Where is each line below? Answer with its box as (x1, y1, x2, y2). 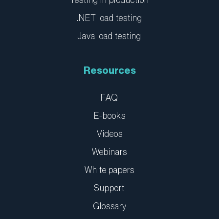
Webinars (92, 148, 127, 157)
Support (94, 184, 125, 193)
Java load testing (78, 32, 141, 41)
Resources (83, 66, 136, 76)
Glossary (92, 202, 127, 211)
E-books (93, 111, 126, 121)
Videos (96, 130, 123, 139)
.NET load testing (77, 14, 142, 23)
